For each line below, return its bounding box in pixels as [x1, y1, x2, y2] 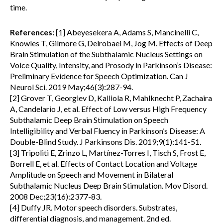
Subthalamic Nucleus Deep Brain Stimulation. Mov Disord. [10, 181, 208, 190]
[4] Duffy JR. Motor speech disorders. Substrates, [10, 203, 177, 212]
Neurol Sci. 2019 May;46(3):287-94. [10, 82, 133, 92]
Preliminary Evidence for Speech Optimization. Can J [10, 71, 188, 81]
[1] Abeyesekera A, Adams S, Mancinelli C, [54, 27, 199, 37]
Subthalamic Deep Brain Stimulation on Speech [10, 115, 168, 124]
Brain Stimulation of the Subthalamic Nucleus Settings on [10, 49, 203, 59]
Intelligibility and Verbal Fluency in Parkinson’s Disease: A [10, 126, 205, 135]
